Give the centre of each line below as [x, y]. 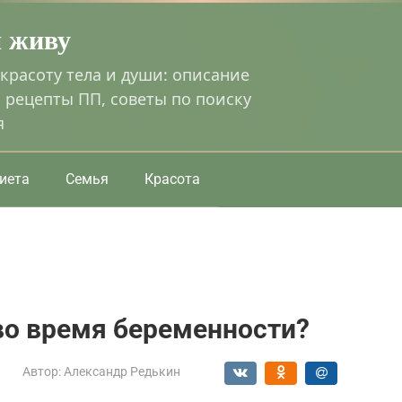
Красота [172, 179]
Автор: [42, 371]
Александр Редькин [122, 371]
